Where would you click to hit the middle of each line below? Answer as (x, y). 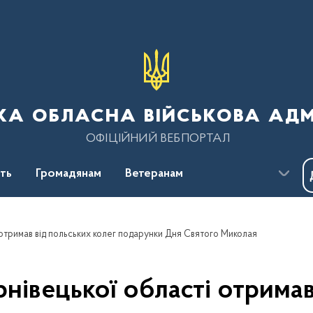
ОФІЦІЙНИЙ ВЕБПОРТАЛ (158, 139)
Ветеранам (154, 174)
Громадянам (68, 174)
